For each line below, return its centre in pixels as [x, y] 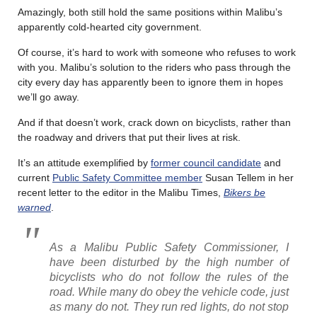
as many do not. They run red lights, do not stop [169, 306]
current [35, 177]
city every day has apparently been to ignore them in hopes [150, 82]
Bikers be [244, 192]
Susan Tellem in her [248, 177]
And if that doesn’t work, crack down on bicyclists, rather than [154, 122]
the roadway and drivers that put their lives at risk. [129, 137]
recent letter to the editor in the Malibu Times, [121, 192]
